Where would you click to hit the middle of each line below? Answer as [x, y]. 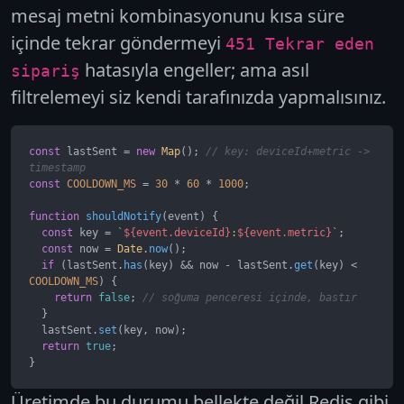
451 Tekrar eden [300, 44]
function [54, 216]
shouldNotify [124, 216]
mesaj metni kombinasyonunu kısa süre [178, 15]
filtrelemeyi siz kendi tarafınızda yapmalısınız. [198, 96]
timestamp [57, 167]
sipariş [46, 71]
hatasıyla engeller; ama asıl [195, 69]
